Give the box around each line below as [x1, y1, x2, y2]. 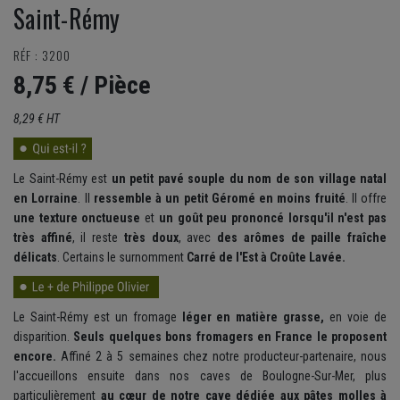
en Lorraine [13, 191, 79, 206]
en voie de [324, 310, 387, 325]
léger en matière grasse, [181, 310, 325, 325]
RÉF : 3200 [13, 46, 71, 65]
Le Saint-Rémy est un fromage [13, 310, 182, 325]
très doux [123, 230, 179, 246]
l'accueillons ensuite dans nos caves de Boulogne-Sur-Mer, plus [13, 369, 387, 384]
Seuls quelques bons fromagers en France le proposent [73, 329, 387, 345]
